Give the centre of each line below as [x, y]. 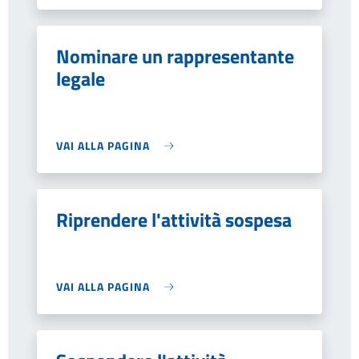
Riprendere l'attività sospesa [174, 220]
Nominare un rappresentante [175, 56]
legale [81, 79]
